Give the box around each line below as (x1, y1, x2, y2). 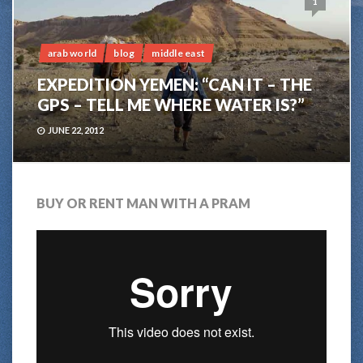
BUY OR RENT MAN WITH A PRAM (36, 195, 250, 211)
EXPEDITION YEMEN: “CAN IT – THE (37, 75, 312, 95)
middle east (152, 47, 206, 60)
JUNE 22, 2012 (48, 125, 104, 136)
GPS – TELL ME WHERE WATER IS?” (37, 95, 305, 115)
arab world (48, 47, 97, 60)
